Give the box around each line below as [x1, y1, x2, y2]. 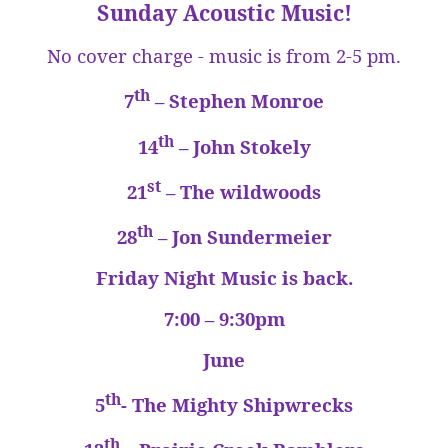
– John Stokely [173, 133, 311, 159]
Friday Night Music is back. [95, 265, 353, 291]
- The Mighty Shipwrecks [121, 392, 353, 418]
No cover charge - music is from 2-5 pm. [47, 43, 401, 69]
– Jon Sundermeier [152, 224, 332, 250]
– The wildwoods [161, 178, 321, 204]
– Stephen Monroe [150, 88, 324, 114]
